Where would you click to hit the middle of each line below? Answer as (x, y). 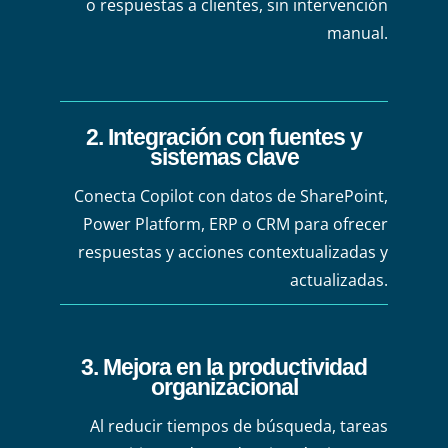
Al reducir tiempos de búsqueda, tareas (238, 425)
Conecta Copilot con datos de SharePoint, (230, 195)
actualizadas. (338, 279)
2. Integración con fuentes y (224, 136)
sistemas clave (224, 156)
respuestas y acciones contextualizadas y (232, 251)
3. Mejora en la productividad (224, 366)
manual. (357, 32)
